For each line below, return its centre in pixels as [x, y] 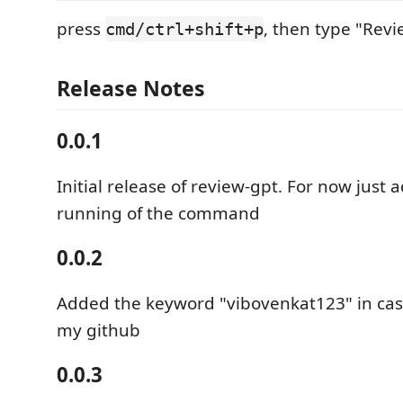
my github [99, 330]
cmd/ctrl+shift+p [184, 29]
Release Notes [131, 88]
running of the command [158, 213]
